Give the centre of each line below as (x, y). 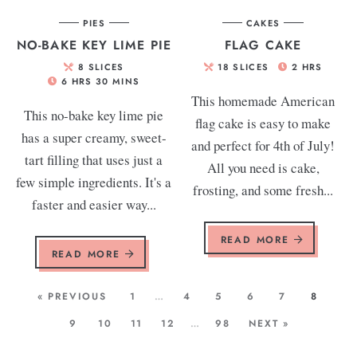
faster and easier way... (94, 204)
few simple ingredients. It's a (94, 182)
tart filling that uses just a (94, 159)
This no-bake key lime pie (94, 115)
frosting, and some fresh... (263, 190)
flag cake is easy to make (263, 123)
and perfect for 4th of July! (263, 145)
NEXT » (269, 324)
